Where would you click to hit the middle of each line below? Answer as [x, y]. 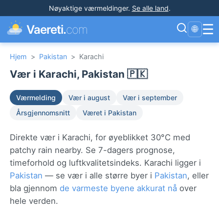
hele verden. [34, 201]
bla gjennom [35, 188]
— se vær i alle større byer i [99, 175]
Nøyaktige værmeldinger [88, 8]
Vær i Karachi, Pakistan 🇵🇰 [79, 74]
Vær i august [89, 98]
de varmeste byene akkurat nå [118, 188]
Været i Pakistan [109, 113]
